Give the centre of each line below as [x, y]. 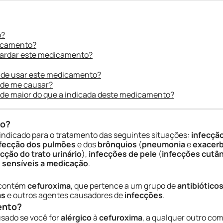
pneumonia [164, 144]
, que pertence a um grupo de [124, 186]
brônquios [117, 144]
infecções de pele [123, 154]
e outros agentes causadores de [65, 195]
